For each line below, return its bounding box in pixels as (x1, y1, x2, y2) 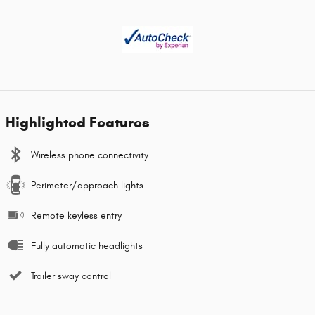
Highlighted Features (6, 112, 150, 131)
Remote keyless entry (31, 209, 122, 221)
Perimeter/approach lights (31, 179, 143, 191)
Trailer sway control (31, 269, 111, 282)
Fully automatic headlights (31, 239, 143, 252)
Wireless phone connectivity (31, 148, 148, 161)
